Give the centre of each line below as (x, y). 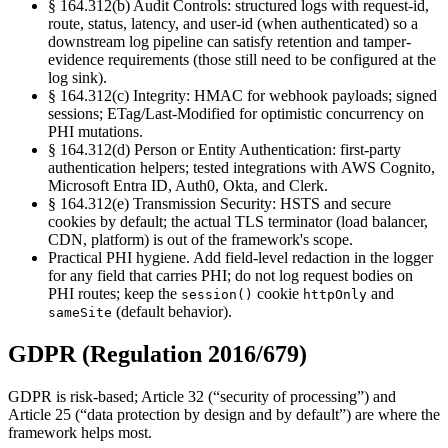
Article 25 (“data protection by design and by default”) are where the (224, 415)
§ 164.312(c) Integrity (117, 96)
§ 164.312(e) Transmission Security (160, 204)
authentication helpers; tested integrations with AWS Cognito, (241, 168)
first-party (370, 150)
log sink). (77, 78)
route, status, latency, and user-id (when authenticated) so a (233, 24)
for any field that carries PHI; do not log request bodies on (230, 276)
